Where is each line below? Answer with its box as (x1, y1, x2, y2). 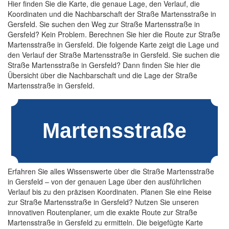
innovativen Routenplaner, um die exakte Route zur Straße (8, 207, 197, 217)
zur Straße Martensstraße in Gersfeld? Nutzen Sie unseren (8, 196, 199, 207)
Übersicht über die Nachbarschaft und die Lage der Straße (8, 70, 197, 80)
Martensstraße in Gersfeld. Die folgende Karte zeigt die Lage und (8, 39, 219, 50)
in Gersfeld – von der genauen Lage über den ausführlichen (8, 176, 201, 187)
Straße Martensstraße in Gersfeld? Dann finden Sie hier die (8, 60, 200, 70)
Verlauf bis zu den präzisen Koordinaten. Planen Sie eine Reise (8, 186, 212, 197)
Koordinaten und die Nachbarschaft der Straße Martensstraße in (8, 9, 216, 19)
